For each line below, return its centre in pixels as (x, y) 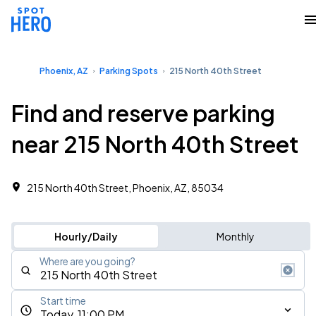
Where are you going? (87, 261)
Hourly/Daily (86, 236)
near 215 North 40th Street (155, 144)
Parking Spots (129, 71)
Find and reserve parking (143, 113)
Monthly (235, 236)
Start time (63, 301)
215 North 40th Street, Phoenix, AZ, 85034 (125, 188)
